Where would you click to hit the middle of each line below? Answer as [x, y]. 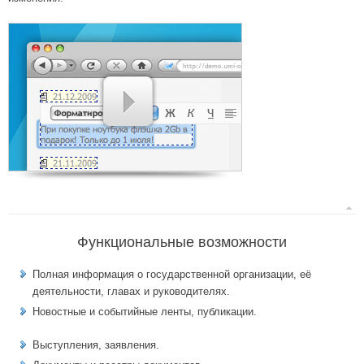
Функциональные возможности [182, 243]
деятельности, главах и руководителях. [131, 292]
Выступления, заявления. [96, 345]
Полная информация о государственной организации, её [172, 275]
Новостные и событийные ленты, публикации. [145, 312]
